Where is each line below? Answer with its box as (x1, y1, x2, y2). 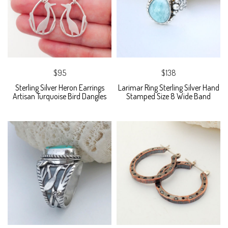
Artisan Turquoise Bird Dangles (13, 91, 106, 102)
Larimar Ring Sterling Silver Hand (118, 82, 219, 93)
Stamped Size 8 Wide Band (126, 91, 211, 102)
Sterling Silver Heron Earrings (15, 82, 104, 93)
